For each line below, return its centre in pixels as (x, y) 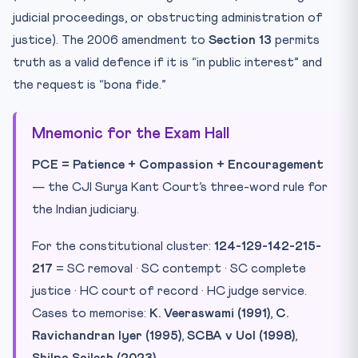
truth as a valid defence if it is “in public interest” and (167, 62)
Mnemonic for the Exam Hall (131, 133)
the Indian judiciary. (86, 209)
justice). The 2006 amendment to (111, 40)
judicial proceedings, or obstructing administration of (168, 17)
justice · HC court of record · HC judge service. (169, 290)
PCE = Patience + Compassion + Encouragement (178, 164)
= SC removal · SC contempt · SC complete (179, 268)
